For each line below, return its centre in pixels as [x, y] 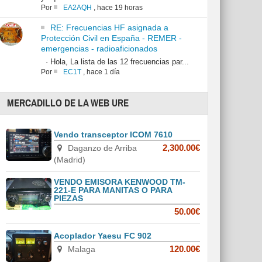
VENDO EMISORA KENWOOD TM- [120, 182]
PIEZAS [69, 199]
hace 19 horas [120, 8]
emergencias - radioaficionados [99, 49]
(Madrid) [70, 160]
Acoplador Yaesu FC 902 [103, 236]
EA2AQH [77, 8]
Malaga [80, 249]
